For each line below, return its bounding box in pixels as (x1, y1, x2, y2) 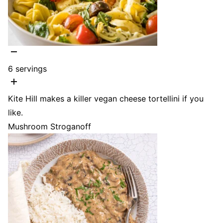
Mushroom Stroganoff (8, 121, 91, 132)
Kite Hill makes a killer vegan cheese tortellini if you (8, 94, 204, 104)
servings (15, 64, 47, 74)
